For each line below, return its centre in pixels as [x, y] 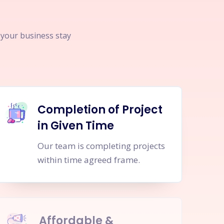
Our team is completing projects [101, 146]
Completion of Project [100, 110]
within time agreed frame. [89, 160]
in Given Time [76, 126]
